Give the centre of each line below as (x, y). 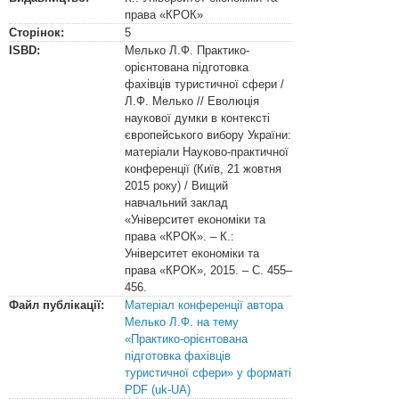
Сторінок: (37, 33)
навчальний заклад (176, 203)
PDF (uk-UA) (158, 390)
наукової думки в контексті (197, 118)
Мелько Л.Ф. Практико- (187, 50)
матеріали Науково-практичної (207, 152)
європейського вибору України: (208, 135)
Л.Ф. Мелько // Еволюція (192, 101)
